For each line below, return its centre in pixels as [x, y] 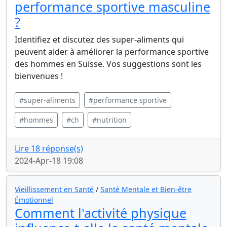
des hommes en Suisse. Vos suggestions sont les [108, 64]
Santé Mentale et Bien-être [146, 189]
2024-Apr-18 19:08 [49, 161]
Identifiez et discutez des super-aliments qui [99, 40]
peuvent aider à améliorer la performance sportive [112, 52]
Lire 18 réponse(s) [49, 148]
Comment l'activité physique [101, 213]
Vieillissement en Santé [54, 189]
